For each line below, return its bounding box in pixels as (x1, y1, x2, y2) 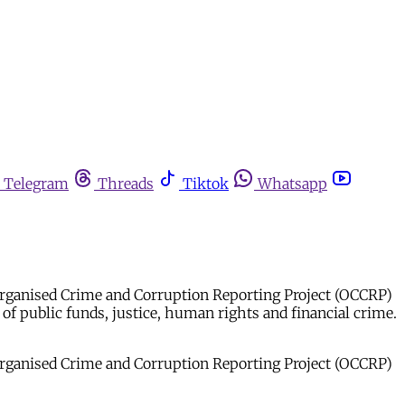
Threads (98, 174, 154, 193)
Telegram (4, 174, 69, 193)
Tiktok (183, 174, 229, 193)
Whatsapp (258, 174, 327, 193)
